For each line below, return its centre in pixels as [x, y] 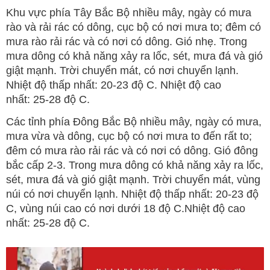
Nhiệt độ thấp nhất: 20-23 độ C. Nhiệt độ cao [114, 85]
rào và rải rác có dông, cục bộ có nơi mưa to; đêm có [133, 27]
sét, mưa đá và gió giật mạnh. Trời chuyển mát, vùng [133, 180]
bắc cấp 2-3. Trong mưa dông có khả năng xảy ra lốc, [135, 165]
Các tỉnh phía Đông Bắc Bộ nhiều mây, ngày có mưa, [134, 122]
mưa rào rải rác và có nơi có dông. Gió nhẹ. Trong [127, 42]
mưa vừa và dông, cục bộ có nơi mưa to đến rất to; [129, 137]
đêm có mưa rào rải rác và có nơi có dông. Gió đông [132, 151]
